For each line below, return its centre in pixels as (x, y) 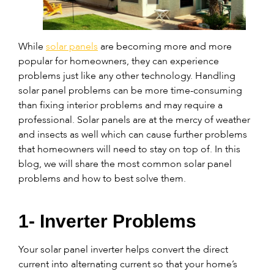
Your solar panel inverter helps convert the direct (123, 250)
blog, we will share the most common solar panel (125, 164)
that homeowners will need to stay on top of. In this (129, 149)
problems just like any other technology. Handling (127, 76)
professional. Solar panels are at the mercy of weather (134, 120)
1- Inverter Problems (107, 221)
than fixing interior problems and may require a (120, 105)
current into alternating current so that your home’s (128, 264)
